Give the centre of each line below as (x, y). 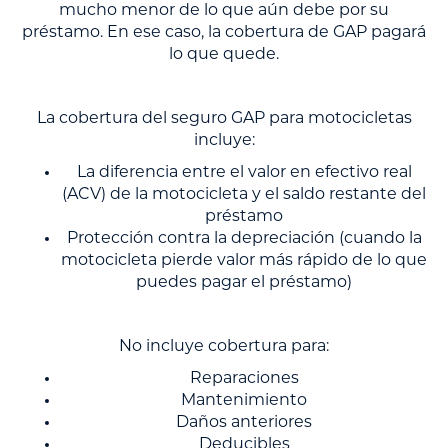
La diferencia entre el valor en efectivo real (244, 173)
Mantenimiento (244, 401)
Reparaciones (244, 379)
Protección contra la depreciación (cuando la (244, 239)
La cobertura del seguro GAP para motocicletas (224, 119)
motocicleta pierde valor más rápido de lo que (244, 261)
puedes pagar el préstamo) (244, 283)
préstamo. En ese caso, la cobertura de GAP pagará (224, 33)
